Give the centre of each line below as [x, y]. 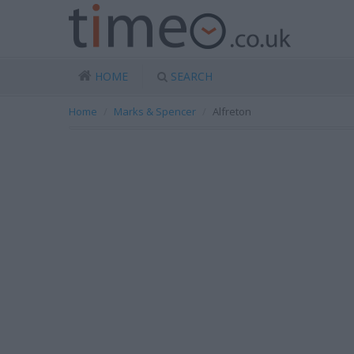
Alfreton [232, 111]
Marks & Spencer [155, 111]
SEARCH [192, 76]
